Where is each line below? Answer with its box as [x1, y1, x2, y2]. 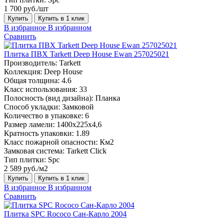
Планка [95, 93, 120, 102]
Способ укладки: [4, 102, 60, 111]
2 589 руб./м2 [4, 164, 48, 173]
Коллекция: [4, 67, 42, 76]
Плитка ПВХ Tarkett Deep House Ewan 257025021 [4, 49, 169, 58]
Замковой [62, 102, 94, 111]
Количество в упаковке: [4, 111, 83, 120]
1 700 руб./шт [4, 4, 48, 13]
